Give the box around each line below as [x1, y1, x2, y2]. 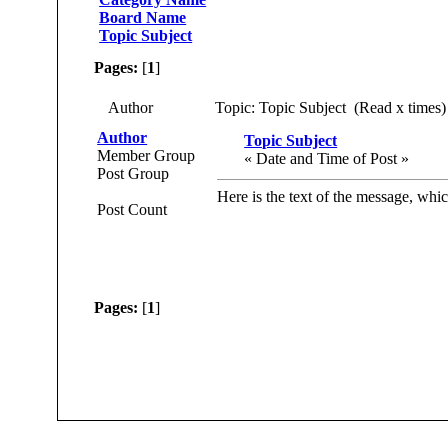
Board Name [99, 8, 187, 26]
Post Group [97, 165, 170, 183]
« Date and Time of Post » [244, 150, 410, 168]
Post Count [97, 201, 168, 219]
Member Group [97, 147, 196, 165]
